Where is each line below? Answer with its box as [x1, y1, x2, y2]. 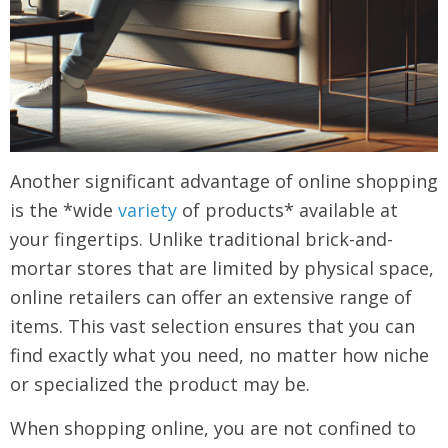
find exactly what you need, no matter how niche [10, 343, 429, 367]
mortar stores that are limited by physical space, [10, 256, 434, 280]
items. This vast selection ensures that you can [10, 314, 415, 338]
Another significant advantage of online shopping [10, 169, 438, 193]
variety [118, 198, 177, 222]
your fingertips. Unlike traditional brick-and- [10, 227, 393, 251]
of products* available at [177, 198, 398, 222]
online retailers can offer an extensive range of [10, 285, 412, 309]
